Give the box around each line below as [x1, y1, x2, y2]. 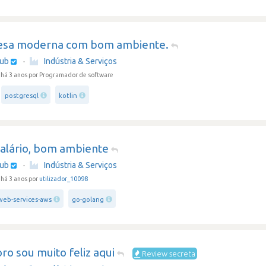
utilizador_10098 [39, 175, 88, 182]
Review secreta [140, 249, 196, 258]
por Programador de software [28, 71, 114, 78]
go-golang [72, 196, 104, 203]
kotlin [59, 92, 78, 99]
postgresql [5, 92, 39, 99]
